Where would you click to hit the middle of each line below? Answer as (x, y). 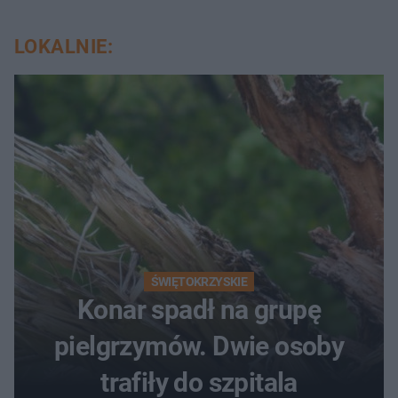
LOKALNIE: (64, 46)
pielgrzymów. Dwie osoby (199, 346)
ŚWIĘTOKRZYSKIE (199, 281)
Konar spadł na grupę (199, 309)
